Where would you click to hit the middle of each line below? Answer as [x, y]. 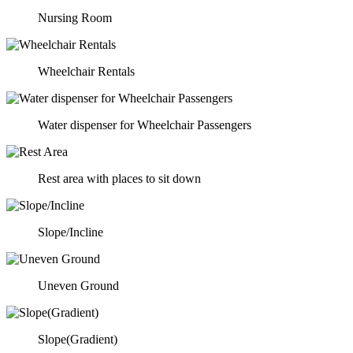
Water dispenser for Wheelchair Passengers [145, 124]
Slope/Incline [71, 232]
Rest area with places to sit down [119, 178]
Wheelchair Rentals [86, 71]
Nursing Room [75, 17]
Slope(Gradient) [78, 339]
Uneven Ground [78, 285]
